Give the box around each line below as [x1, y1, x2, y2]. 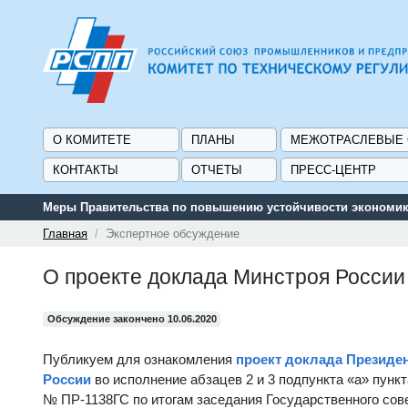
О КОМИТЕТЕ [53, 132, 131, 147]
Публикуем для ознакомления [43, 351, 236, 367]
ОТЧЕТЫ [191, 162, 243, 177]
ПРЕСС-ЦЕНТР [290, 162, 376, 177]
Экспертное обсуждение [106, 226, 240, 240]
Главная [43, 226, 87, 240]
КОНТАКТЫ [53, 162, 118, 177]
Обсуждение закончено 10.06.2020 [46, 312, 217, 324]
